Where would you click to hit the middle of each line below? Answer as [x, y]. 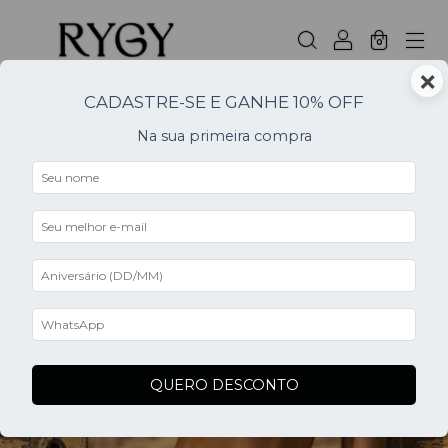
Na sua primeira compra [224, 136]
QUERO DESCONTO [224, 385]
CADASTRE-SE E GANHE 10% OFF [224, 102]
